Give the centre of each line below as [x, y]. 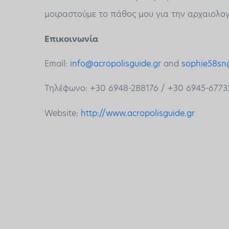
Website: [63, 113]
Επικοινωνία [71, 39]
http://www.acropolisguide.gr [138, 113]
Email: [57, 63]
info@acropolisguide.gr [116, 63]
